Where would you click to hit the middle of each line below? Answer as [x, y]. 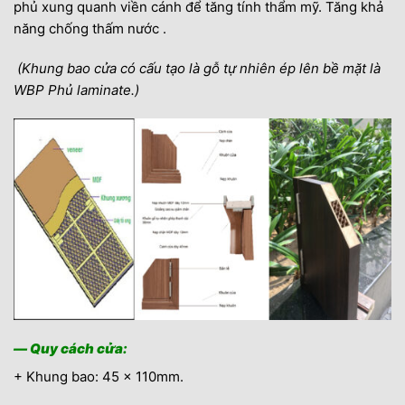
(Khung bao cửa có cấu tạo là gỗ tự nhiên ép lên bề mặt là [197, 68]
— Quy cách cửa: [71, 348]
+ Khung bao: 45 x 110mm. [99, 377]
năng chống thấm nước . [90, 29]
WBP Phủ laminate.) [76, 89]
